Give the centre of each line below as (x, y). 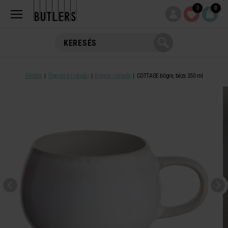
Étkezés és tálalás (68, 76)
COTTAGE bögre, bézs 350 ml (170, 76)
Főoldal (34, 76)
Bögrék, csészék (113, 76)
